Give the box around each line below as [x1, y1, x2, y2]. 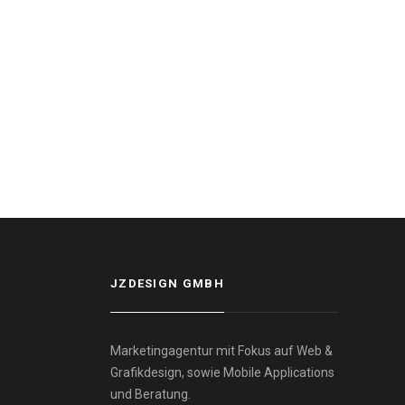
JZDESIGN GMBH [109, 277, 224, 290]
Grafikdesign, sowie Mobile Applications [109, 365, 334, 380]
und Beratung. [109, 387, 191, 401]
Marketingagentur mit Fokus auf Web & [109, 344, 333, 358]
